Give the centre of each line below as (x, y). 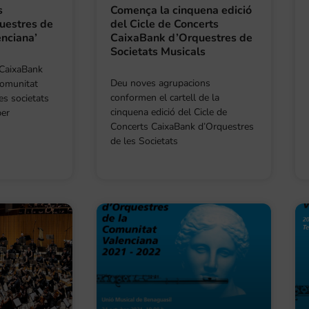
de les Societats (144, 141)
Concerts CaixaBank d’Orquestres (182, 126)
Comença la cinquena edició (181, 10)
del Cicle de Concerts (164, 24)
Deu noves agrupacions (160, 83)
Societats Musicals (158, 51)
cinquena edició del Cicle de (168, 112)
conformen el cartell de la (165, 97)
